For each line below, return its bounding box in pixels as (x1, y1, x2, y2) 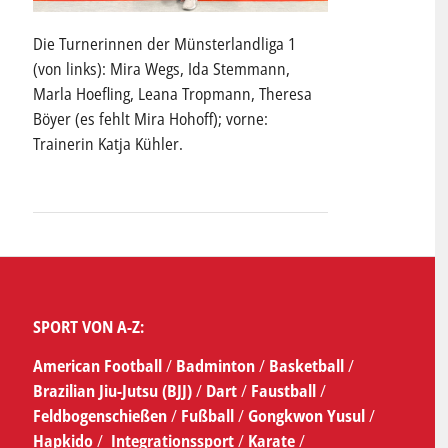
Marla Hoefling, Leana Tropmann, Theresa (32, 83, 312, 106)
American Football (32, 354, 162, 377)
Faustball (250, 379, 316, 402)
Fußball (180, 404, 238, 427)
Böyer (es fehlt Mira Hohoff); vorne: (32, 108, 268, 131)
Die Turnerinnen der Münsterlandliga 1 (32, 33, 296, 56)
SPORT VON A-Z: (32, 316, 144, 339)
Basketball (268, 354, 348, 377)
